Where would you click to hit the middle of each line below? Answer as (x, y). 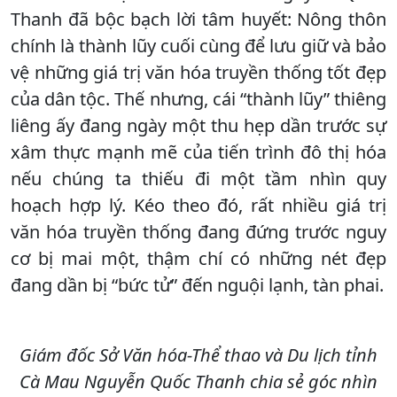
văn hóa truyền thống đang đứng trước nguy (198, 231)
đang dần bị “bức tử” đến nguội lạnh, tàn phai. (197, 284)
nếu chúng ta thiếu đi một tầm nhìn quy (198, 178)
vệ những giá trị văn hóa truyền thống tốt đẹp (198, 72)
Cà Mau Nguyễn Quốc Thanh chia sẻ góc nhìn (198, 381)
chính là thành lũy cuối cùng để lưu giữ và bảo (198, 45)
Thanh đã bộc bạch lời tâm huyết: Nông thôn (198, 19)
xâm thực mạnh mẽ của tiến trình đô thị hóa (198, 152)
